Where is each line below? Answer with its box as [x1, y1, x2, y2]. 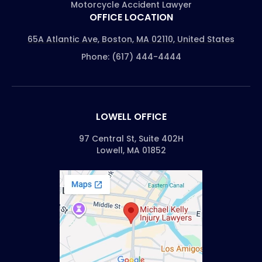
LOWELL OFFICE [95, 109, 167, 123]
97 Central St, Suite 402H [78, 132, 184, 144]
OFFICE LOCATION [89, 10, 173, 24]
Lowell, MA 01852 [96, 144, 166, 156]
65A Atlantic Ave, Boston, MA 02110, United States [27, 33, 235, 45]
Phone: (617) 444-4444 [81, 50, 181, 63]
